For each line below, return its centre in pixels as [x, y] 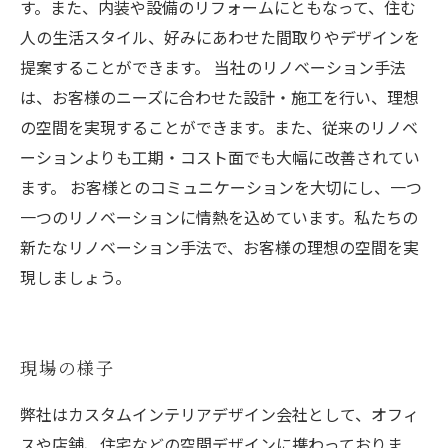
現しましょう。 [75, 277]
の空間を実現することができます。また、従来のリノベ [219, 127]
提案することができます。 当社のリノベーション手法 [213, 67]
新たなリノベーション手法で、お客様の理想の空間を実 [219, 247]
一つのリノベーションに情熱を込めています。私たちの [219, 217]
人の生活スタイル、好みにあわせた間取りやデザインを [220, 37]
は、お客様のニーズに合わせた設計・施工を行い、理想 [219, 97]
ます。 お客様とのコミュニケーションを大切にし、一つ [221, 187]
